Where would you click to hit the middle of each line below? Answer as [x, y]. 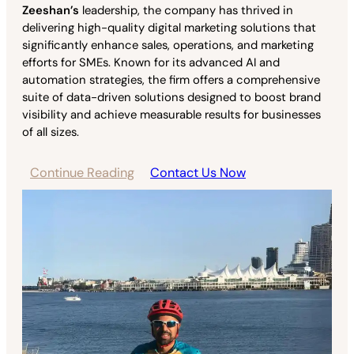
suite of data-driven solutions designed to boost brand [171, 97]
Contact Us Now [198, 172]
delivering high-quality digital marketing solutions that [169, 27]
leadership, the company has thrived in [186, 10]
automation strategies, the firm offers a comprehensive [171, 79]
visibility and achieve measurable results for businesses [171, 114]
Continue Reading [82, 172]
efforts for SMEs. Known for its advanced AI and [151, 62]
